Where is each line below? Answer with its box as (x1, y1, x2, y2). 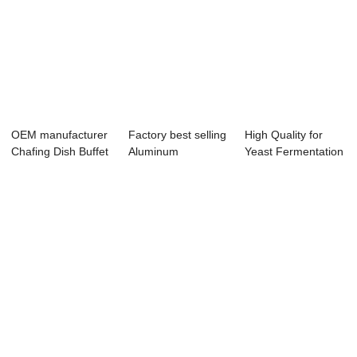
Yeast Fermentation (245, 145, 344, 159)
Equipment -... (245, 162, 316, 175)
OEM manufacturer (11, 128, 108, 142)
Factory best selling (127, 128, 226, 142)
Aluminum (127, 145, 178, 159)
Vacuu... (127, 178, 169, 192)
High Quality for (245, 128, 324, 142)
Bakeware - (127, 162, 186, 175)
